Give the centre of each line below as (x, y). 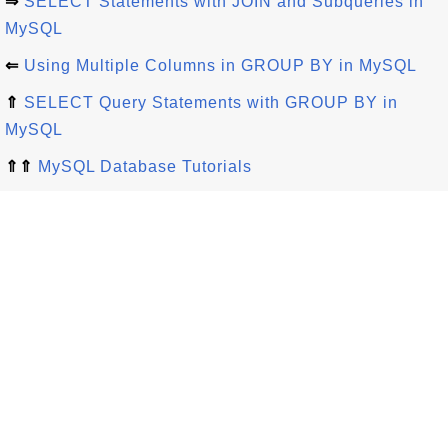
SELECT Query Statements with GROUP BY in (211, 102)
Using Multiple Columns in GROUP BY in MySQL (220, 65)
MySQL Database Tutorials (145, 166)
